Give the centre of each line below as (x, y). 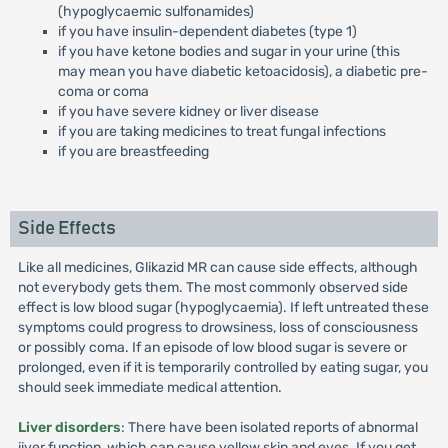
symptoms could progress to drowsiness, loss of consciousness (217, 327)
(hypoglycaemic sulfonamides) (155, 11)
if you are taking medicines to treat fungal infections (221, 131)
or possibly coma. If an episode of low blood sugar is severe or (212, 347)
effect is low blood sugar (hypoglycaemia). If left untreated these (223, 307)
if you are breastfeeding (133, 151)
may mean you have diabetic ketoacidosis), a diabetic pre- (242, 71)
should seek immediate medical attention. (149, 387)
